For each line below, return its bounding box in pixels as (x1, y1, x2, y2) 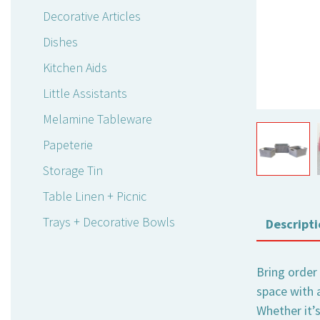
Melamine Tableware (43, 111, 152, 128)
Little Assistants (43, 85, 127, 102)
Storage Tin (43, 162, 103, 179)
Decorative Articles (43, 8, 141, 25)
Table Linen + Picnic (43, 188, 146, 205)
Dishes (43, 34, 78, 51)
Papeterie (43, 136, 93, 154)
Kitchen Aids (43, 59, 107, 76)
